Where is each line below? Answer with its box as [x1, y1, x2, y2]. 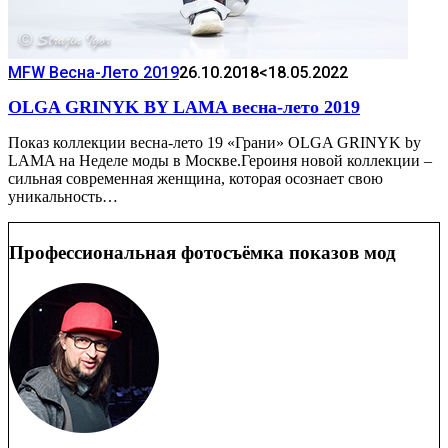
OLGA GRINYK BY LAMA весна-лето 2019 [8, 97, 360, 118]
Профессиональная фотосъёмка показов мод [9, 241, 396, 263]
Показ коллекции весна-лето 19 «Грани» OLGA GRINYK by [8, 134, 421, 152]
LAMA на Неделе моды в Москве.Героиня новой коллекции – [8, 152, 432, 170]
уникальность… [8, 188, 118, 206]
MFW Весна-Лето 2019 [8, 62, 179, 82]
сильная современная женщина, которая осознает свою [8, 170, 383, 188]
